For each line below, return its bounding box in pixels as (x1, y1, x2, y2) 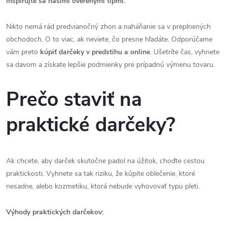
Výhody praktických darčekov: (6, 207, 103, 217)
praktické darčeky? (6, 111, 175, 139)
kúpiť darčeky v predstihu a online (40, 47, 150, 57)
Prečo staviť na (6, 86, 142, 113)
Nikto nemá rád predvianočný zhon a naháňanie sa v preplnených (6, 22, 211, 31)
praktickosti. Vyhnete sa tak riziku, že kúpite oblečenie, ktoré (6, 168, 195, 178)
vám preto (6, 47, 40, 57)
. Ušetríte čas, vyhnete (150, 47, 219, 57)
